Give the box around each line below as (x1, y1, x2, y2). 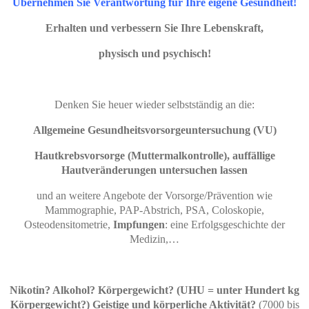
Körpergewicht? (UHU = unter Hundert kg (98, 284, 299, 297)
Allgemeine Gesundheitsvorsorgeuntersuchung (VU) (32, 124, 277, 137)
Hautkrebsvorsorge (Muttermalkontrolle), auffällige (34, 150, 275, 162)
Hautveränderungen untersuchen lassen (61, 164, 248, 177)
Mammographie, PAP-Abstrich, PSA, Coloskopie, (45, 204, 264, 217)
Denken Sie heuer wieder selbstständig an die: (54, 99, 255, 111)
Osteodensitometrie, (24, 219, 113, 231)
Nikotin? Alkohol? (10, 284, 95, 297)
